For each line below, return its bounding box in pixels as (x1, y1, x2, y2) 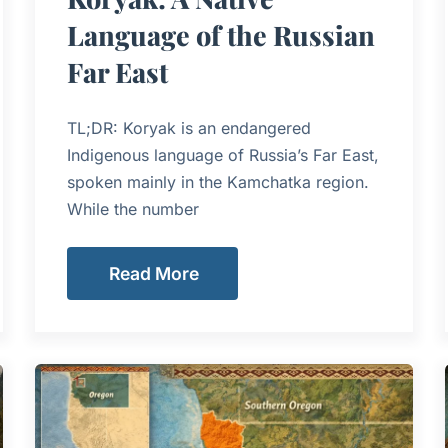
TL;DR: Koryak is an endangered (66, 118, 311, 138)
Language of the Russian (66, 17, 375, 53)
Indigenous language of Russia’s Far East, (66, 145, 379, 165)
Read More (108, 262, 199, 284)
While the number (66, 199, 199, 219)
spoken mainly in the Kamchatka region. (66, 172, 369, 192)
